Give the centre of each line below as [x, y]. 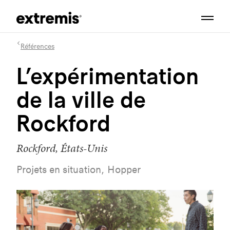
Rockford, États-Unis [62, 148]
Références [37, 46]
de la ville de [81, 99]
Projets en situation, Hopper [79, 169]
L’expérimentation [108, 76]
